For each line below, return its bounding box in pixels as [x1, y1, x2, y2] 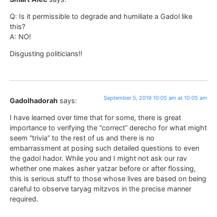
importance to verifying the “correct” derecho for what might [10, 124, 207, 132]
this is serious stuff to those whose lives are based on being [10, 174, 206, 183]
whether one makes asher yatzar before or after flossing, [10, 164, 196, 173]
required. [10, 195, 38, 203]
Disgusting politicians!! [10, 49, 82, 58]
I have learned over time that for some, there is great [10, 113, 181, 122]
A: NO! [10, 32, 31, 41]
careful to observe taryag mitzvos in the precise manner [10, 185, 191, 193]
